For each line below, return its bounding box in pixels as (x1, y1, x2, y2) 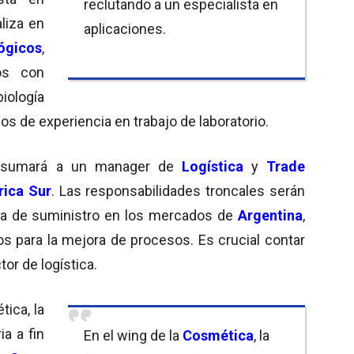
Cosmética (183, 326, 254, 344)
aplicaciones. (84, 20, 166, 37)
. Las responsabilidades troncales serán (51, 182, 306, 199)
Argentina (238, 206, 303, 224)
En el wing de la (84, 326, 183, 344)
